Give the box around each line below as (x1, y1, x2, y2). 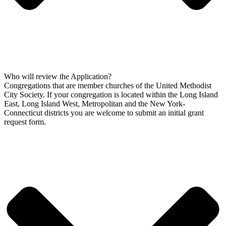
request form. (4, 117, 46, 126)
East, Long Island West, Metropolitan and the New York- (4, 99, 185, 108)
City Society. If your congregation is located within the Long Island (4, 90, 218, 99)
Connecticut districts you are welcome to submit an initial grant (4, 108, 204, 117)
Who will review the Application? (4, 72, 111, 81)
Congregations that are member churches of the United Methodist (4, 81, 211, 90)
